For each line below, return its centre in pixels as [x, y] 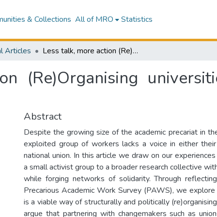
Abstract [43, 116]
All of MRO [94, 19]
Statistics [137, 19]
